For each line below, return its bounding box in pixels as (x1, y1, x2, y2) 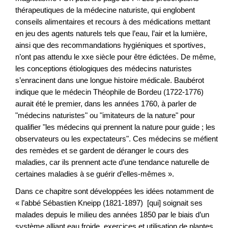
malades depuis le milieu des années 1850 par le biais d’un (15, 210, 209, 219)
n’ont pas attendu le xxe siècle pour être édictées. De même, (15, 52, 216, 61)
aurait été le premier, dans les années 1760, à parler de (15, 99, 196, 108)
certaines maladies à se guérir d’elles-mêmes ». (15, 169, 178, 178)
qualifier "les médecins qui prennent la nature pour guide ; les (15, 122, 215, 131)
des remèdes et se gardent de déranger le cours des (15, 146, 189, 155)
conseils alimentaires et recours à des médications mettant (15, 17, 210, 26)
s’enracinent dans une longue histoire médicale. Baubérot (15, 75, 204, 84)
